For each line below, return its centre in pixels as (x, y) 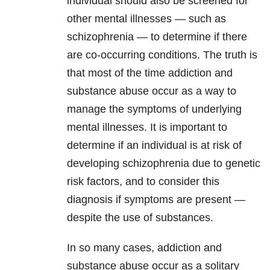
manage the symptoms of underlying (154, 109)
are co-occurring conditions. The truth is (162, 55)
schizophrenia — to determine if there (157, 37)
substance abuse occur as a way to (152, 91)
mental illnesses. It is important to (147, 127)
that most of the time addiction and (150, 73)
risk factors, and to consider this (143, 182)
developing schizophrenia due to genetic (164, 164)
